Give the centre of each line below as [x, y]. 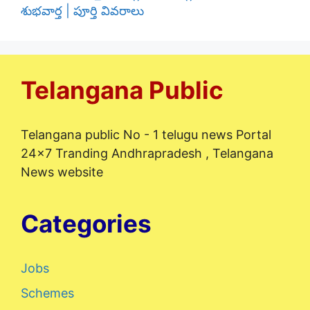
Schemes [47, 293]
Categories [86, 224]
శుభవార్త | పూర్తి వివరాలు [82, 11]
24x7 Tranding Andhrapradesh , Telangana [147, 154]
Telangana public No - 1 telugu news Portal [146, 135]
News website [62, 172]
